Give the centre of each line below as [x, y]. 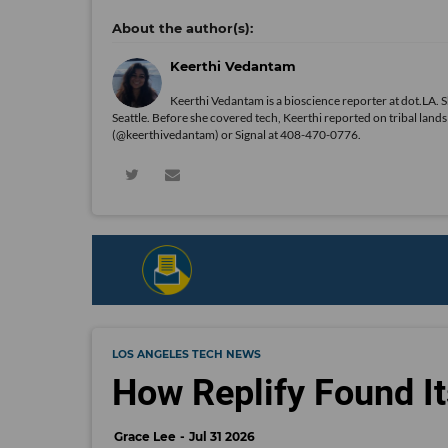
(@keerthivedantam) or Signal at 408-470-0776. [236, 134]
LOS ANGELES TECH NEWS [186, 354]
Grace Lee [145, 436]
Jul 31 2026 [222, 436]
